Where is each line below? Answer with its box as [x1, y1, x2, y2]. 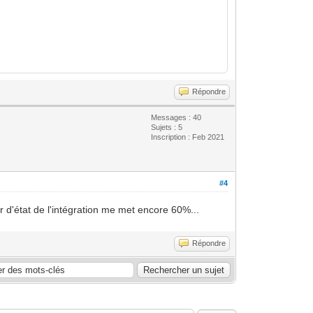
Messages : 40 [151, 112, 202, 122]
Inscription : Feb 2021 [151, 132, 225, 141]
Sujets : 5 [151, 122, 183, 131]
